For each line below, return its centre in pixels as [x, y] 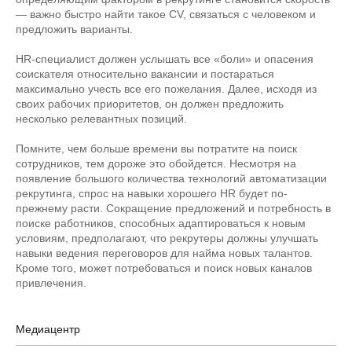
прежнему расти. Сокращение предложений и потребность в [173, 208]
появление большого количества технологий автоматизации [171, 178]
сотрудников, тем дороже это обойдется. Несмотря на [156, 163]
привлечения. [51, 283]
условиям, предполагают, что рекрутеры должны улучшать [167, 238]
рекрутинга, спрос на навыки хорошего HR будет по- [152, 193]
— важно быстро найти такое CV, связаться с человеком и [166, 14]
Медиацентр [48, 329]
